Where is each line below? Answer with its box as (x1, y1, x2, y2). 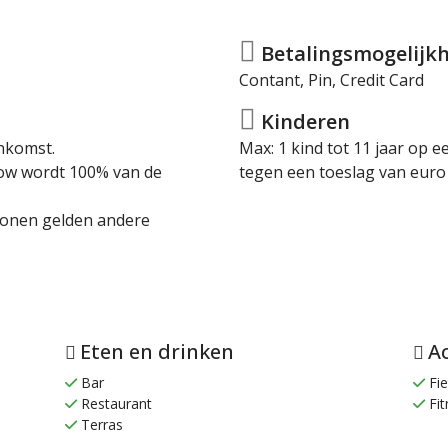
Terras (77, 414, 123, 434)
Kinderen (256, 108, 350, 136)
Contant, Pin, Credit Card (239, 68, 424, 91)
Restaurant (77, 393, 152, 413)
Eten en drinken (80, 337, 234, 365)
